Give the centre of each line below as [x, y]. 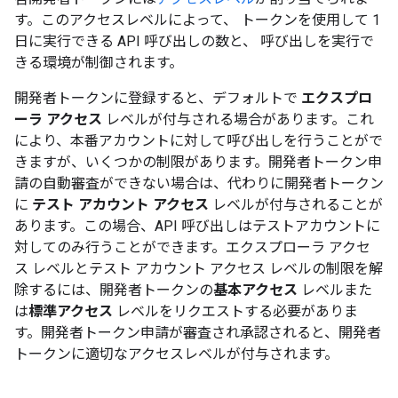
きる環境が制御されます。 [99, 63]
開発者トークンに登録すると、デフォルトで [158, 98]
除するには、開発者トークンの [114, 290]
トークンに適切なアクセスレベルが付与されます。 [176, 354]
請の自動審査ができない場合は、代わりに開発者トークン [199, 183]
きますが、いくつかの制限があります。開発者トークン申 [198, 162]
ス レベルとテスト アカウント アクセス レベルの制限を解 [199, 269]
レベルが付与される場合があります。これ [238, 119]
